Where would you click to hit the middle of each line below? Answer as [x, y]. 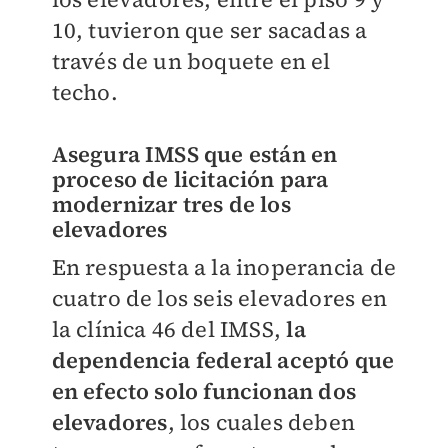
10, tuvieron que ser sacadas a [209, 30]
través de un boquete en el [191, 61]
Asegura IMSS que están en [194, 154]
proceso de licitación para [190, 179]
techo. [84, 92]
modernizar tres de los [171, 204]
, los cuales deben [261, 422]
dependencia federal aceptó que [223, 360]
